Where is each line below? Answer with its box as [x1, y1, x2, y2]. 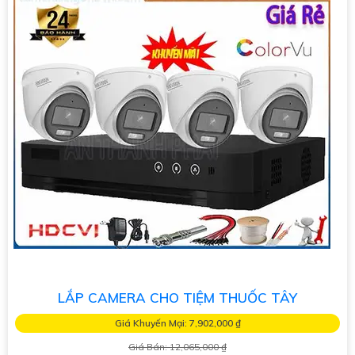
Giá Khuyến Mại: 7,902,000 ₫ [114, 316, 241, 329]
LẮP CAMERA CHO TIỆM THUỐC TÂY [58, 288, 297, 306]
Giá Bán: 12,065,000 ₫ [128, 340, 227, 353]
